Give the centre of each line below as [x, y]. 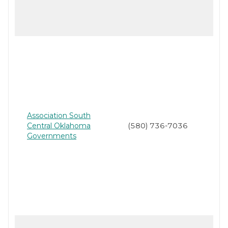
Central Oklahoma [59, 126]
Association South [59, 116]
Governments [52, 136]
